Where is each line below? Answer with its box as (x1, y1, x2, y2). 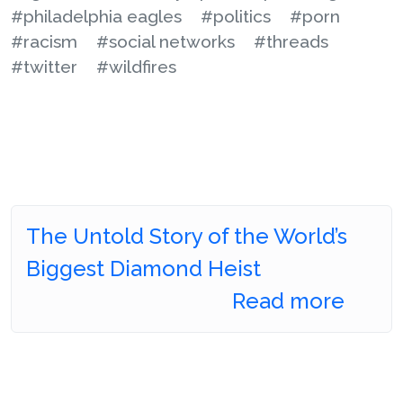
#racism (11, 31, 77, 51)
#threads (254, 31, 328, 51)
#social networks (96, 31, 235, 51)
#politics (201, 6, 271, 26)
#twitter (11, 57, 77, 76)
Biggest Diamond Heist (26, 255, 261, 282)
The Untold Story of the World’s (26, 223, 347, 249)
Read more (232, 288, 350, 314)
